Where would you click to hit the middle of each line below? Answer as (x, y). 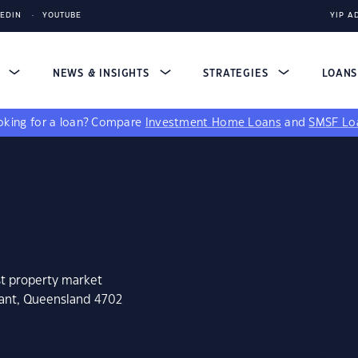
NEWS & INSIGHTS (103, 74)
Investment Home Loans (213, 123)
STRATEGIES (238, 74)
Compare (118, 123)
